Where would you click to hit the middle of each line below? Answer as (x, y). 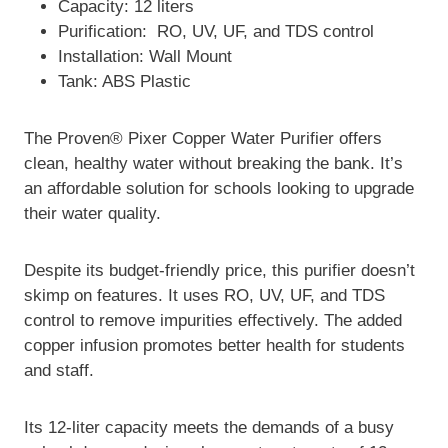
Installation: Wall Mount (147, 57)
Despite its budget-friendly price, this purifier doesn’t (219, 271)
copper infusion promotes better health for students (214, 346)
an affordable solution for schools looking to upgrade (219, 189)
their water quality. (92, 214)
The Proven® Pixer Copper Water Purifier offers (203, 139)
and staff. (59, 371)
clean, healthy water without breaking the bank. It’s (213, 164)
